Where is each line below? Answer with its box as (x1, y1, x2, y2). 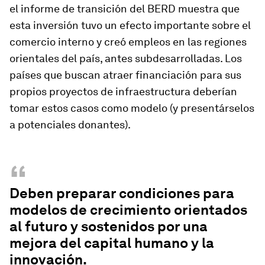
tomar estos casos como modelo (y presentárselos (9, 102, 254, 114)
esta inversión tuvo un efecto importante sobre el (9, 19, 251, 31)
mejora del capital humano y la (9, 234, 214, 251)
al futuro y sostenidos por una (9, 218, 208, 235)
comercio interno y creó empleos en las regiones (9, 35, 247, 48)
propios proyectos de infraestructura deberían (9, 85, 237, 98)
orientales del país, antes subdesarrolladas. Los (9, 52, 242, 64)
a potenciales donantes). (9, 118, 131, 131)
